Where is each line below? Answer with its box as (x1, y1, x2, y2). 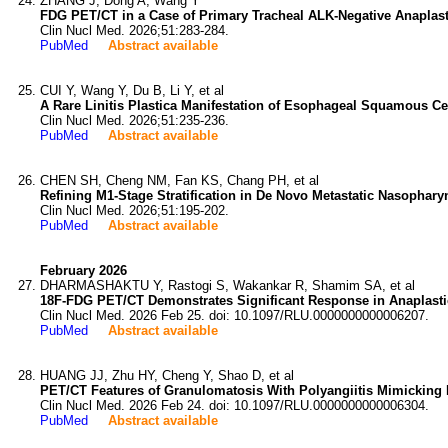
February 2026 (40, 263, 127, 278)
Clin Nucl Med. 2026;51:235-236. (40, 113, 229, 128)
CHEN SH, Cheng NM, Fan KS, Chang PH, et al (40, 173, 319, 188)
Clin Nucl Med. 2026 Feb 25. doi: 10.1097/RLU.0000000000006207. (40, 308, 429, 323)
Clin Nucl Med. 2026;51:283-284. (40, 23, 229, 38)
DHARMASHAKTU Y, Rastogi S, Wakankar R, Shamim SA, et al (40, 278, 415, 293)
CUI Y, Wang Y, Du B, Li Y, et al (40, 83, 224, 98)
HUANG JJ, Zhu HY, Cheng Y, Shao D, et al (40, 368, 294, 383)
